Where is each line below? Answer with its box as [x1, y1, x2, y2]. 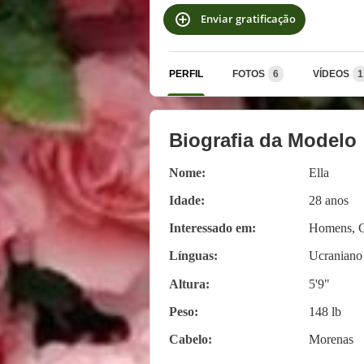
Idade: [169, 193, 205, 207]
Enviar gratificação [200, 11, 296, 27]
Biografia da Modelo [169, 128, 357, 151]
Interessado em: [169, 220, 256, 235]
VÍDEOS [313, 67, 349, 80]
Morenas [309, 331, 353, 346]
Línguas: [169, 248, 218, 262]
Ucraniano [309, 248, 362, 262]
